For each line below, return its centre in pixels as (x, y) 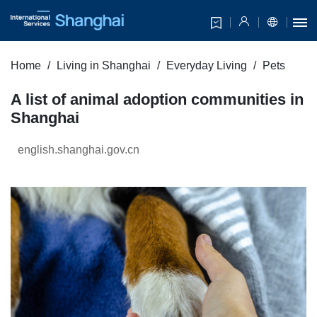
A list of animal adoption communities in (157, 100)
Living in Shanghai (104, 66)
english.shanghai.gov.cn (79, 150)
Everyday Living (207, 66)
